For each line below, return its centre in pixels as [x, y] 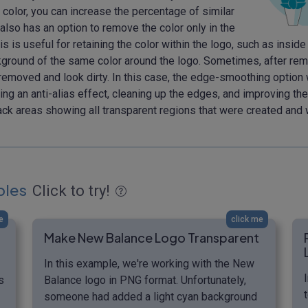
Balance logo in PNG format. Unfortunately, [145, 280]
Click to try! [71, 190]
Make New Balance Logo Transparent [152, 237]
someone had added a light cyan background [151, 296]
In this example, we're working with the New [149, 263]
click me [247, 219]
